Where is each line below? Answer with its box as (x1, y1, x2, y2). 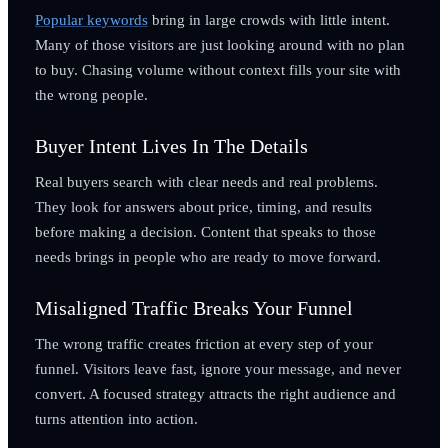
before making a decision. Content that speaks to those (34, 222, 376, 240)
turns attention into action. (34, 409, 198, 427)
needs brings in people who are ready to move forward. (34, 247, 381, 265)
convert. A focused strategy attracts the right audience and (34, 384, 396, 402)
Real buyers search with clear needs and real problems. (34, 172, 378, 190)
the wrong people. (34, 85, 148, 103)
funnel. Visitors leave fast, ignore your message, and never (34, 359, 401, 377)
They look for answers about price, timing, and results (34, 197, 372, 215)
